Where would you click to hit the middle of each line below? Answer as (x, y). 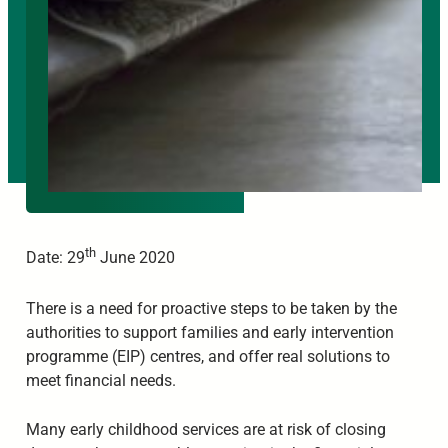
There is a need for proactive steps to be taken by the (211, 308)
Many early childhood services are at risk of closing (205, 430)
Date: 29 (55, 258)
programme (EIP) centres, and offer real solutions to (207, 356)
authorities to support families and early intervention (209, 332)
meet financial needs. (100, 380)
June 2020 (137, 258)
